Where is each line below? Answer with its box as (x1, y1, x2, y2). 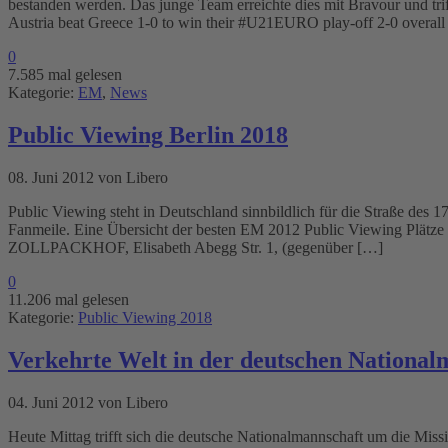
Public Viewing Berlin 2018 (8, 121, 288, 148)
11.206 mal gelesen (8, 290, 129, 308)
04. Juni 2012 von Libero (8, 393, 168, 411)
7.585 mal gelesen (8, 66, 122, 84)
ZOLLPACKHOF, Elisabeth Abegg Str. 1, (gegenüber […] (8, 238, 383, 256)
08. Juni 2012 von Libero (8, 168, 168, 186)
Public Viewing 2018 (78, 308, 212, 326)
